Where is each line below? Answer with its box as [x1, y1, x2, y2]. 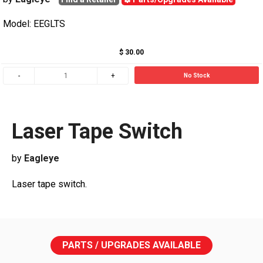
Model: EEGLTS [3, 18, 65, 29]
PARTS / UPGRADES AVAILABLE [62, 239, 201, 251]
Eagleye [24, 152, 59, 164]
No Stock [183, 72, 210, 79]
